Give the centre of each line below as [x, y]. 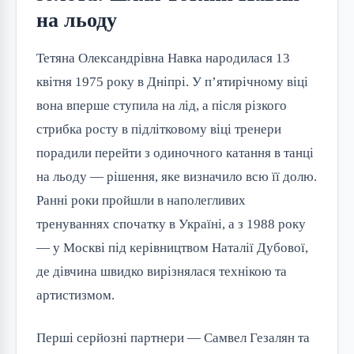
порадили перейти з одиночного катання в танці [175, 153]
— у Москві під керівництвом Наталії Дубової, [172, 248]
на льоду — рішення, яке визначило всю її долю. [177, 177]
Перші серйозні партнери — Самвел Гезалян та [173, 338]
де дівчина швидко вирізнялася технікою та [162, 272]
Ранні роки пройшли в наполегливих [141, 201]
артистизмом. [75, 296]
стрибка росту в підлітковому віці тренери [159, 130]
